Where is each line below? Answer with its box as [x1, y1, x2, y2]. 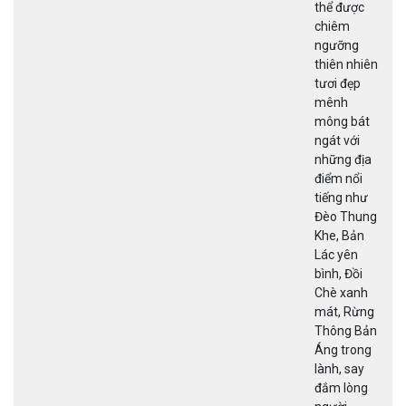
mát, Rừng [314, 304, 374, 319]
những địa [314, 151, 372, 167]
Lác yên [314, 246, 358, 262]
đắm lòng [314, 380, 368, 395]
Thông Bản [314, 323, 377, 338]
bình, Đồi [314, 266, 362, 281]
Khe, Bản [314, 227, 364, 243]
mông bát [314, 113, 370, 129]
